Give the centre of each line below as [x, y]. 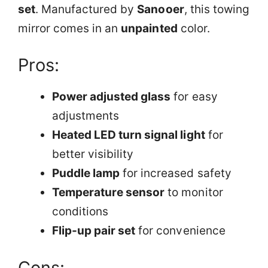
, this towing [217, 9]
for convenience [180, 231]
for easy [194, 97]
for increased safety [176, 173]
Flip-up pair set [94, 231]
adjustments [86, 116]
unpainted [149, 28]
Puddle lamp [86, 173]
